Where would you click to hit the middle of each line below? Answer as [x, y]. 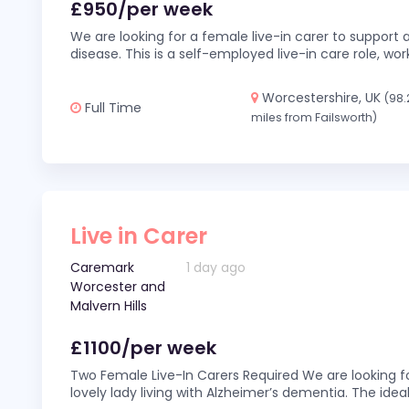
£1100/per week [143, 348]
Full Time [111, 107]
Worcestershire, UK [322, 98]
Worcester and [118, 287]
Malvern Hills [109, 306]
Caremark [102, 267]
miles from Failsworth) [315, 117]
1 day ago [216, 267]
